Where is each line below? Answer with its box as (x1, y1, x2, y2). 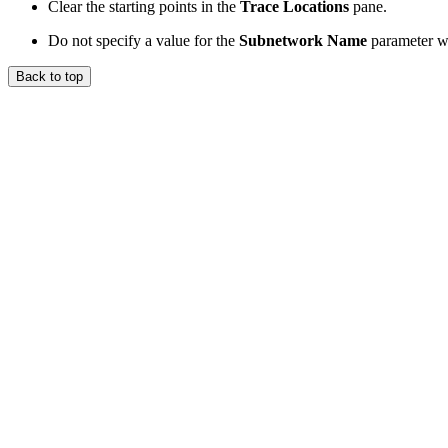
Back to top (16, 68, 83, 84)
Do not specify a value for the (48, 31, 239, 49)
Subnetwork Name (239, 31, 367, 49)
